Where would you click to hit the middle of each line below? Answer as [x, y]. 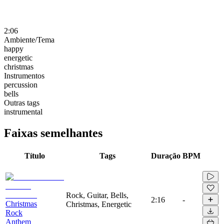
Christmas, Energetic [99, 204]
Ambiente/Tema [29, 39]
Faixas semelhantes [53, 133]
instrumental [23, 111]
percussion [21, 84]
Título [35, 155]
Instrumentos [24, 75]
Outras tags [22, 102]
